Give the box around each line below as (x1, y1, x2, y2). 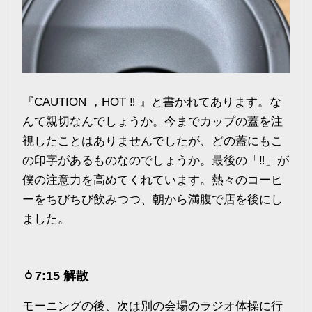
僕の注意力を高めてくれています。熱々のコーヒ (22, 173, 283, 187)
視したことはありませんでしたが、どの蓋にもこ (22, 134, 283, 148)
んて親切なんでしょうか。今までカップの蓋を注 (22, 114, 283, 128)
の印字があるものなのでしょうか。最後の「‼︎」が (22, 153, 290, 167)
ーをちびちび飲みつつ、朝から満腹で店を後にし (22, 192, 283, 206)
